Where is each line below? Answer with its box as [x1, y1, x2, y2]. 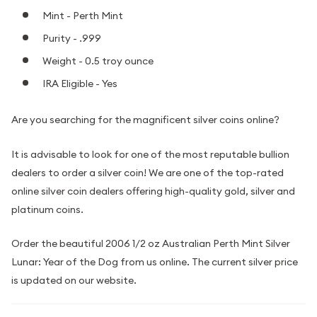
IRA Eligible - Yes [42, 76, 117, 90]
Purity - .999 [42, 31, 101, 45]
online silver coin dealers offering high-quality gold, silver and [11, 184, 295, 197]
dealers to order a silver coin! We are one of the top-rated [11, 166, 284, 179]
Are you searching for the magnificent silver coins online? [11, 113, 279, 127]
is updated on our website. [11, 274, 137, 287]
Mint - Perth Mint [42, 8, 123, 22]
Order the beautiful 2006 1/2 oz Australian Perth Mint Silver [11, 237, 290, 250]
